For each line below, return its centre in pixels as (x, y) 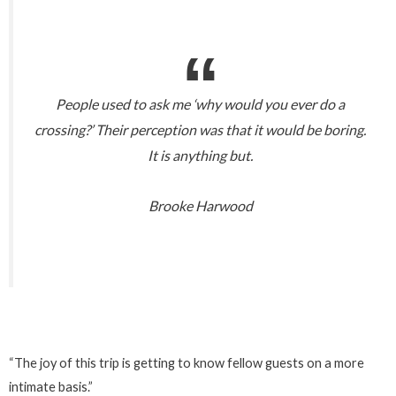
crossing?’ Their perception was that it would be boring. (200, 130)
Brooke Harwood (200, 206)
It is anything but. (200, 156)
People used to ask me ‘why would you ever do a (200, 104)
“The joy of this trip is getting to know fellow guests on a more (187, 363)
